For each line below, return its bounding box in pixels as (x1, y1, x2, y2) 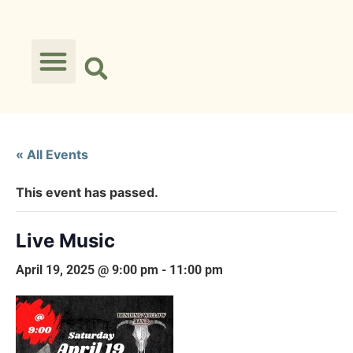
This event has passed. (16, 184, 158, 200)
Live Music (16, 229, 115, 252)
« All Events (16, 147, 88, 162)
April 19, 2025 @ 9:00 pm (16, 262, 158, 277)
